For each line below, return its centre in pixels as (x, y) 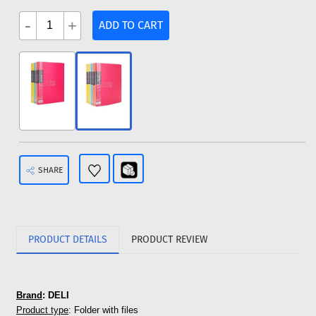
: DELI (56, 296)
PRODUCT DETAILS (68, 240)
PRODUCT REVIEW (170, 240)
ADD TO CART (131, 25)
